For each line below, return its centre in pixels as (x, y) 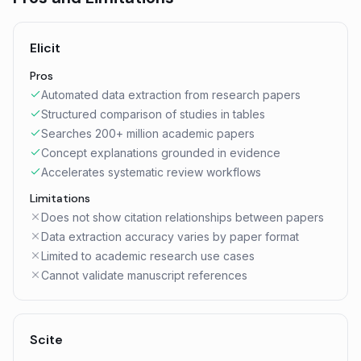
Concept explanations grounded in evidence (161, 153)
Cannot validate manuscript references (144, 275)
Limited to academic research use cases (148, 256)
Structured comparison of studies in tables (153, 114)
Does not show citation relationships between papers (183, 217)
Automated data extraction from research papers (171, 95)
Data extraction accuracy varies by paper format (170, 237)
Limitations (60, 198)
